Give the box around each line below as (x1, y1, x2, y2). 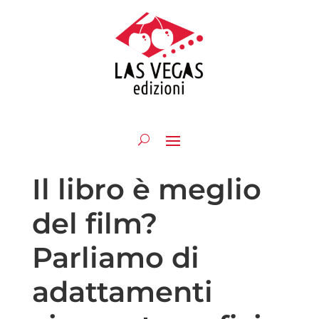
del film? (31, 206, 157, 241)
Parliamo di (31, 240, 199, 275)
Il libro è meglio (31, 172, 261, 206)
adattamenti (31, 274, 213, 309)
